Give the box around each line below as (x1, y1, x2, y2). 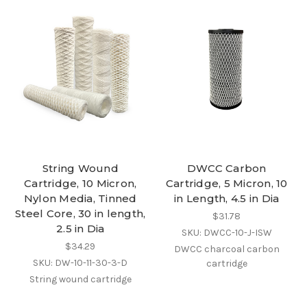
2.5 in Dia (56, 222, 105, 236)
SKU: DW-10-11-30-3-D (33, 257, 128, 269)
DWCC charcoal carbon (173, 243, 280, 256)
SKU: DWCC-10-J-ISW (181, 227, 272, 239)
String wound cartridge (29, 273, 132, 286)
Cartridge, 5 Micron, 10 (165, 177, 288, 191)
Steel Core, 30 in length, (15, 207, 146, 221)
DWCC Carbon (186, 162, 267, 175)
